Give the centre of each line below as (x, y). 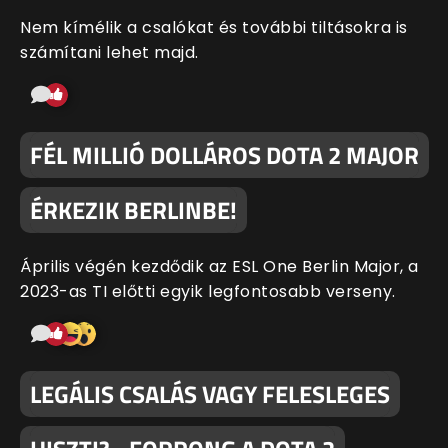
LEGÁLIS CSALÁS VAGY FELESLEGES (210, 394)
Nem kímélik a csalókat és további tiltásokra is (214, 28)
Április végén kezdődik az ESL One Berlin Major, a (219, 267)
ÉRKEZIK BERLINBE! (133, 210)
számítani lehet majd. (109, 53)
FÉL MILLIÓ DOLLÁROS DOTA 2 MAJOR (224, 155)
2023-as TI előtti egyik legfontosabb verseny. (208, 292)
